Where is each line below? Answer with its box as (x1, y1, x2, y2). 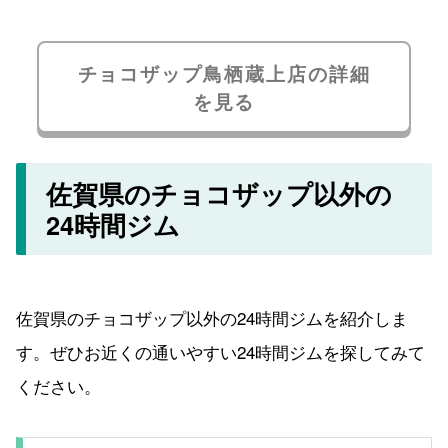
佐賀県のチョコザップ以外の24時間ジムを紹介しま (16, 305, 408, 331)
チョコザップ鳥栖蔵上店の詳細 (77, 58, 371, 87)
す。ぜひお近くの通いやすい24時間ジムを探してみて (16, 339, 425, 365)
